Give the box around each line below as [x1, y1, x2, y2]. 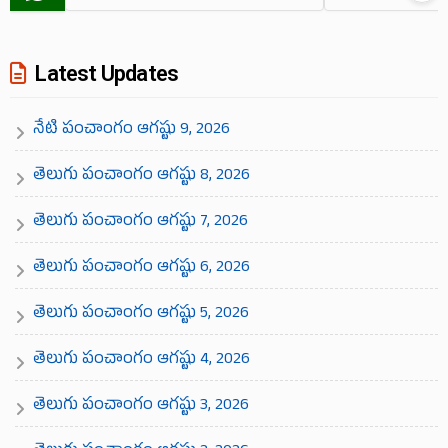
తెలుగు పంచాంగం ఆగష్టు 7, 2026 [33, 210, 248, 235]
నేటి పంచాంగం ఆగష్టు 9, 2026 [33, 118, 230, 143]
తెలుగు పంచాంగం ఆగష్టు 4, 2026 [33, 348, 250, 373]
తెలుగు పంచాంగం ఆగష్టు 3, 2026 [33, 394, 249, 419]
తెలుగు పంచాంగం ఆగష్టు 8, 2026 [33, 164, 250, 189]
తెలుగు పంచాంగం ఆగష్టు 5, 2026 [33, 302, 249, 327]
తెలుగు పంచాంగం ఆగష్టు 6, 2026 [33, 256, 250, 281]
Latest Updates [31, 60, 179, 86]
